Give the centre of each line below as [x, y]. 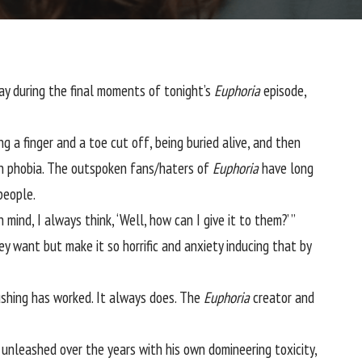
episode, [283, 90]
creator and [282, 297]
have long [286, 168]
